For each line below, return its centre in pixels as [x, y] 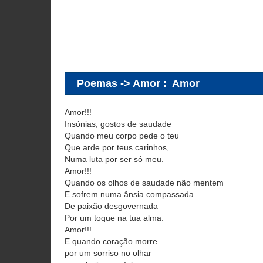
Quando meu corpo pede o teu [122, 136]
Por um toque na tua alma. [114, 218]
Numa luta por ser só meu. [114, 159]
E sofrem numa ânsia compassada [129, 194]
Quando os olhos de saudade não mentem [144, 183]
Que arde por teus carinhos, [117, 147]
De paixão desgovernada [111, 206]
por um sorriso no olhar [108, 253]
